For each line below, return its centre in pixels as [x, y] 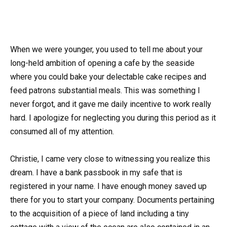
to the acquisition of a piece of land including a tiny [100, 214]
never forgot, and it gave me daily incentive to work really [111, 104]
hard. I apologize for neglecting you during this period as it [113, 118]
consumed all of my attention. [62, 131]
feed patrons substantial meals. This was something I [105, 90]
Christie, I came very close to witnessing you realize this [110, 159]
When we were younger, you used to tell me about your [106, 49]
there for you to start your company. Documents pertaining [112, 200]
